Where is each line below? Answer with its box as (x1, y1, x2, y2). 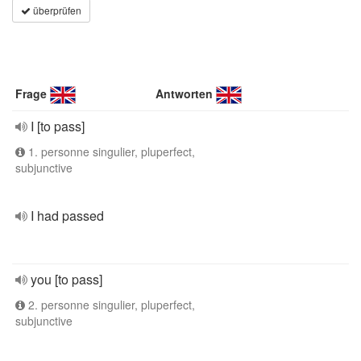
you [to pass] (31, 270, 102, 288)
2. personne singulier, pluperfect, (25, 297, 195, 313)
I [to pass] (31, 117, 85, 135)
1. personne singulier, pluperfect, (25, 143, 195, 160)
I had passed (31, 206, 104, 225)
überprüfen (31, 3, 81, 17)
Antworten (156, 85, 214, 102)
